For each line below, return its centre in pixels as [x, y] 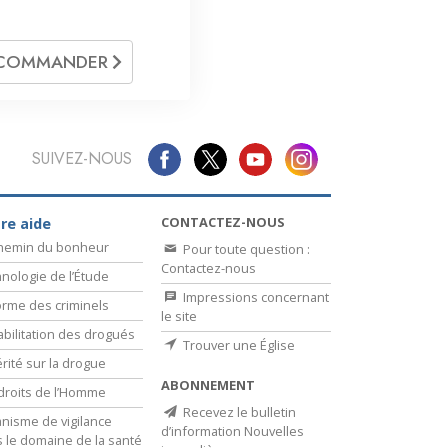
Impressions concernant [254, 297]
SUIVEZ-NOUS [81, 159]
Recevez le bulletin [238, 412]
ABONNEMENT [208, 385]
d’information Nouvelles [232, 431]
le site [179, 316]
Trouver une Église [237, 345]
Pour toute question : [245, 249]
